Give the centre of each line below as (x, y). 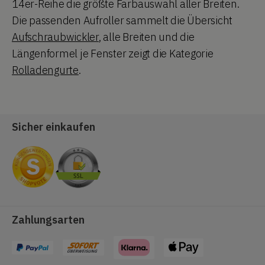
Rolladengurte (45, 70)
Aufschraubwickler (55, 37)
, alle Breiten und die (146, 37)
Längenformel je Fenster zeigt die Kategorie (113, 53)
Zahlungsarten (48, 219)
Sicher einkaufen (54, 127)
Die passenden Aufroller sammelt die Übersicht (122, 20)
